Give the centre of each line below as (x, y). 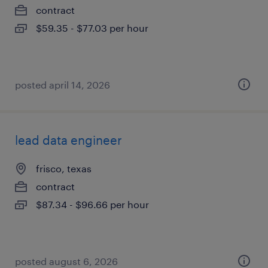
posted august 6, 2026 (66, 261)
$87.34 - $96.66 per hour (92, 204)
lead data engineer (68, 140)
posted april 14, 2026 (63, 85)
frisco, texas (64, 168)
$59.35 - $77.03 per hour (92, 28)
